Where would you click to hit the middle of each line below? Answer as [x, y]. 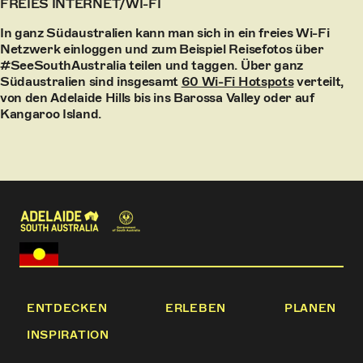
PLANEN [310, 309]
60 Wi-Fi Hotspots [237, 81]
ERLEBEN [196, 309]
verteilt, [319, 81]
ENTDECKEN [67, 309]
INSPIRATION [68, 335]
